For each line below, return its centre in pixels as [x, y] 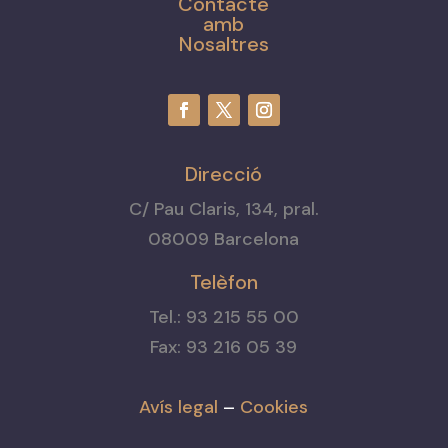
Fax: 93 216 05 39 [224, 346]
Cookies [274, 406]
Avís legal [179, 406]
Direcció [224, 173]
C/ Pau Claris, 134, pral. [223, 208]
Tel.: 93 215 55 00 [223, 316]
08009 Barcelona [224, 238]
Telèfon [223, 281]
